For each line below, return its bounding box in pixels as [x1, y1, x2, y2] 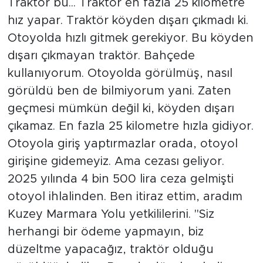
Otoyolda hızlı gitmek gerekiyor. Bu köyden [7, 32, 254, 44]
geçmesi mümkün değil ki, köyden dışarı [7, 102, 234, 114]
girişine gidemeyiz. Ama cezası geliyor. [7, 155, 224, 167]
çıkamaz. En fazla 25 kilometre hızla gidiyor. [7, 120, 254, 132]
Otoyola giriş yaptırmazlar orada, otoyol [7, 137, 238, 150]
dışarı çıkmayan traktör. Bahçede [7, 49, 195, 62]
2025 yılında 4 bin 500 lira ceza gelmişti [7, 173, 234, 185]
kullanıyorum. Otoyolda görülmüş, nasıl [7, 67, 232, 79]
